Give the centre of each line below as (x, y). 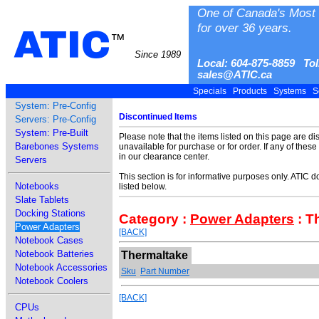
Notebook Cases (49, 240)
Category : (155, 219)
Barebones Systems (57, 146)
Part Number (165, 271)
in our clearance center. (164, 157)
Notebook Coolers (52, 281)
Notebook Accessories (61, 267)
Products (250, 91)
